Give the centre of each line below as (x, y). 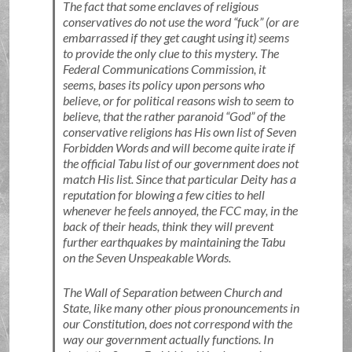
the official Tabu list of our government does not (180, 163)
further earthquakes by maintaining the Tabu (174, 242)
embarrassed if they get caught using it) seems (176, 37)
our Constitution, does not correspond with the (177, 323)
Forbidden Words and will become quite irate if (178, 147)
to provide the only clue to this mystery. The (170, 53)
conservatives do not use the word (148, 22)
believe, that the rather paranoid (144, 116)
